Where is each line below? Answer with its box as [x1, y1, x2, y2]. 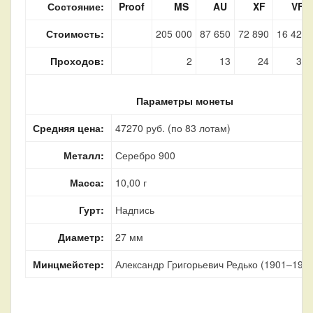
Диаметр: [58, 230, 104, 245]
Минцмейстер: [33, 257, 104, 272]
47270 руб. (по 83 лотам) [115, 121, 231, 136]
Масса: [70, 175, 104, 190]
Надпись [115, 203, 154, 217]
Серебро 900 [115, 148, 175, 163]
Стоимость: [46, 27, 104, 41]
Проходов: [50, 54, 104, 68]
